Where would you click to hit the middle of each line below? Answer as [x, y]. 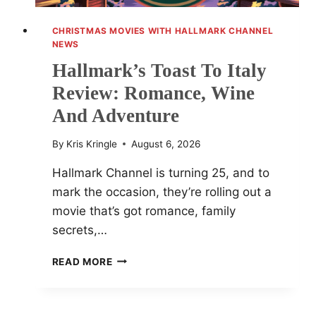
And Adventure [115, 116]
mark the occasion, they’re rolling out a [162, 192]
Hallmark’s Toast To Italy [159, 71]
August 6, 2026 [165, 144]
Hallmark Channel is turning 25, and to [160, 172]
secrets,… [79, 230]
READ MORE [82, 261]
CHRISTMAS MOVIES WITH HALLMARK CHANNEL [163, 31]
